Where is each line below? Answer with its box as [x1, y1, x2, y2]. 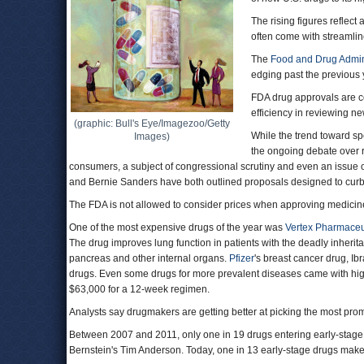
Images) [134, 131, 170, 142]
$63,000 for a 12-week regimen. [69, 284, 210, 295]
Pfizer [229, 253, 254, 264]
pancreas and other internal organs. [69, 253, 229, 264]
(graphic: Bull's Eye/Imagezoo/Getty [74, 118, 230, 129]
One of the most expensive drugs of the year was [69, 222, 285, 233]
